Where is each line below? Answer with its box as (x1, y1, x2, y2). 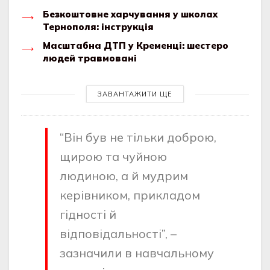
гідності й (60, 207, 116, 222)
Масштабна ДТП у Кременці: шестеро (43, 40, 228, 52)
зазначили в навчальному (60, 245, 214, 261)
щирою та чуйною (60, 149, 167, 165)
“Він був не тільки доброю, (60, 130, 216, 145)
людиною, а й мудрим (60, 168, 188, 184)
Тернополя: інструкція (43, 21, 154, 33)
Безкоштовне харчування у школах (43, 8, 218, 20)
